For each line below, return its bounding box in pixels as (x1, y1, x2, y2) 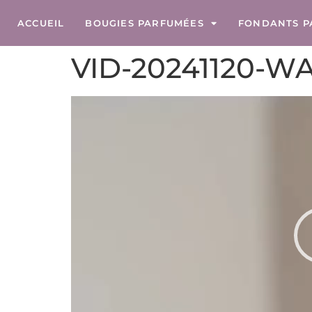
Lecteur (70, 97, 110, 111)
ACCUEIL (17, 17, 65, 29)
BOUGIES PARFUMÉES (85, 17, 204, 29)
